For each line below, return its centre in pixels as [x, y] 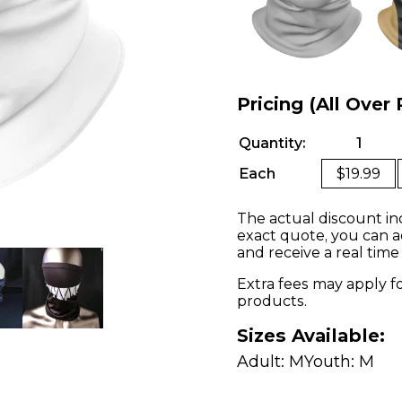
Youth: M [339, 362]
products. [272, 301]
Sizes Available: [311, 335]
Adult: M [271, 362]
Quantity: [272, 143]
